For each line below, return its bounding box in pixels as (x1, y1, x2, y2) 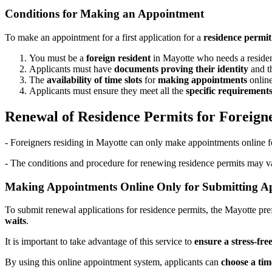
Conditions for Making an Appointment (5, 7, 204, 21)
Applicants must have (29, 64, 114, 75)
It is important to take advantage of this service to (5, 236, 194, 247)
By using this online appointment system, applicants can (5, 257, 221, 268)
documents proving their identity (114, 64, 248, 75)
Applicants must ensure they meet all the (29, 86, 186, 97)
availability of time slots (47, 75, 142, 86)
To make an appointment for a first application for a (5, 32, 203, 43)
